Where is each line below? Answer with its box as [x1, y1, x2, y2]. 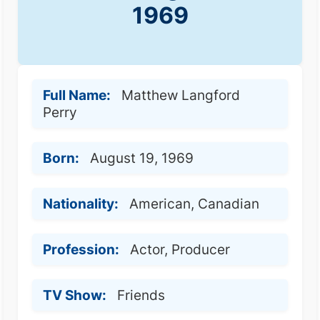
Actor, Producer [130, 241, 230, 258]
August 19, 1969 [90, 149, 194, 166]
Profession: [43, 241, 119, 258]
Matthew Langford [121, 86, 240, 104]
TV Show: [43, 286, 106, 304]
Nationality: [43, 195, 119, 212]
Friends [117, 286, 165, 304]
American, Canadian [129, 195, 259, 212]
